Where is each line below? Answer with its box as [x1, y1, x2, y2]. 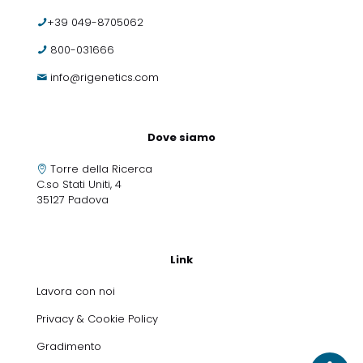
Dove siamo [147, 129, 216, 145]
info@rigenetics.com [50, 69, 159, 85]
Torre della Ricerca [50, 160, 152, 177]
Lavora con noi [36, 283, 118, 299]
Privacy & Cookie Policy [36, 310, 158, 327]
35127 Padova [36, 191, 109, 207]
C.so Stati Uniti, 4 [36, 176, 122, 192]
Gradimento [36, 338, 101, 354]
